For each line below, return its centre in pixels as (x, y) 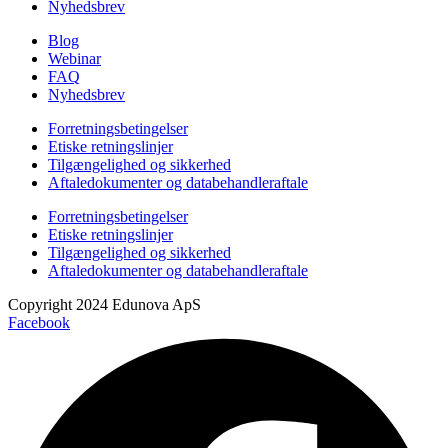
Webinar (74, 58)
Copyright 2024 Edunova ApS (104, 304)
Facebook (39, 322)
